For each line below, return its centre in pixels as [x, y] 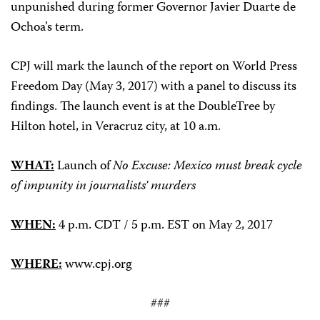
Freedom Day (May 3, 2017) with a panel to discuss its [154, 87]
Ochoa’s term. [47, 28]
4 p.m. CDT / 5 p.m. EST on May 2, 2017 [164, 226]
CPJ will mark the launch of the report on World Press [154, 67]
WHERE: [36, 265]
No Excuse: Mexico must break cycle [207, 166]
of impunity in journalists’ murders [103, 186]
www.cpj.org [97, 265]
